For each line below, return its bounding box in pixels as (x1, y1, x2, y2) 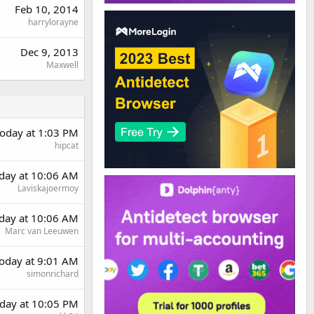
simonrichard (27, 267, 78, 280)
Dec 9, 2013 (20, 44, 78, 59)
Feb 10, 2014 (15, 1, 78, 16)
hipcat (55, 139, 78, 151)
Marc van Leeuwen (5, 224, 78, 237)
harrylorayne (28, 15, 78, 28)
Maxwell (46, 58, 78, 71)
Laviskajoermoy (18, 182, 78, 194)
